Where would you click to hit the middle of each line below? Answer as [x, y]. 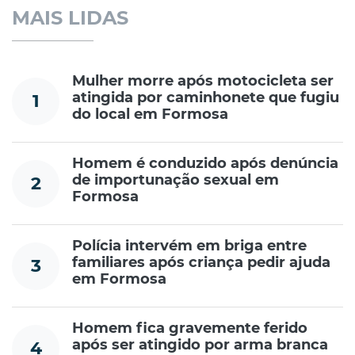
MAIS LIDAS [70, 18]
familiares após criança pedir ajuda [201, 263]
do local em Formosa [150, 115]
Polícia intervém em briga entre [189, 246]
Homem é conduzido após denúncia [205, 164]
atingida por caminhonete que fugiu [206, 98]
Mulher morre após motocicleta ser [203, 81]
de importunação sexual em [176, 180]
